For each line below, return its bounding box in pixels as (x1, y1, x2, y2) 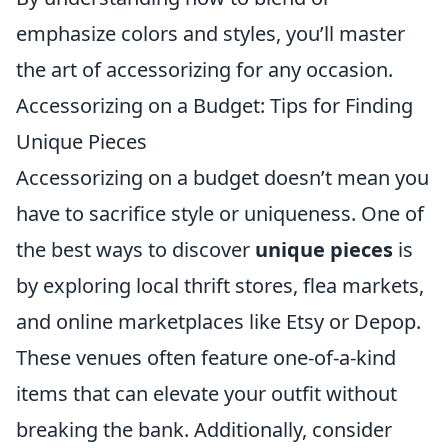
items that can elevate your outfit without (16, 380, 397, 407)
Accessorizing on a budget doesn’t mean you (16, 164, 429, 191)
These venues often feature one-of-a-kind (16, 344, 396, 371)
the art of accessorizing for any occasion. (16, 56, 393, 83)
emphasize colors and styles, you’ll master (16, 20, 405, 47)
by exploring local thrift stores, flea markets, (16, 272, 424, 299)
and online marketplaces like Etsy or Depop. (16, 308, 421, 335)
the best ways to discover (16, 236, 255, 263)
